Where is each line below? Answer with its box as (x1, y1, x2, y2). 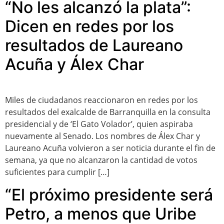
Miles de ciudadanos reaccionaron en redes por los (5, 94, 198, 106)
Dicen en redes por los (5, 16, 174, 36)
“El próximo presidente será (5, 184, 213, 204)
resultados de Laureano (5, 35, 183, 55)
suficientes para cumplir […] (5, 166, 109, 178)
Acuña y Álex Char (5, 54, 144, 74)
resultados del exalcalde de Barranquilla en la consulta (5, 106, 210, 118)
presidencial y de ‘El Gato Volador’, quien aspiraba (5, 118, 193, 130)
